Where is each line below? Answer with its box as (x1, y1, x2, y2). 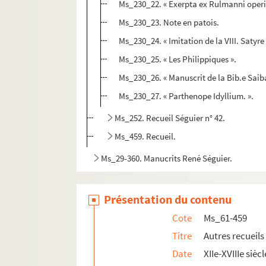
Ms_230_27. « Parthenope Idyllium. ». (119, 90, 254, 102)
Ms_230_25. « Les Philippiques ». (119, 53, 237, 65)
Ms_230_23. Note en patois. (119, 17, 220, 28)
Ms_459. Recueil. (115, 131, 176, 142)
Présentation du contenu (104, 192, 232, 207)
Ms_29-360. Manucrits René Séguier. (101, 153, 233, 164)
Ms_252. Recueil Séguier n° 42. (115, 112, 226, 124)
